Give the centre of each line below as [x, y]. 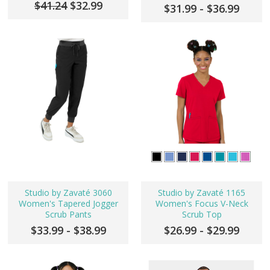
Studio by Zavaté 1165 [202, 193]
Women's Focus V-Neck [202, 204]
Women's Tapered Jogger [68, 204]
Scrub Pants [68, 215]
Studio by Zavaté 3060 [68, 193]
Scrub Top [202, 215]
